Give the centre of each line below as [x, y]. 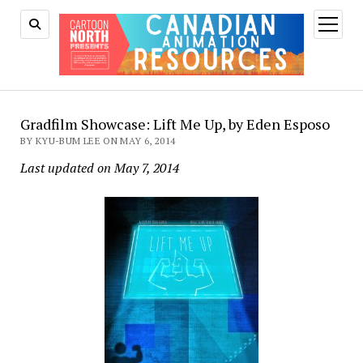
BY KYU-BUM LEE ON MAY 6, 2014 [98, 140]
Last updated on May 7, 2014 [99, 167]
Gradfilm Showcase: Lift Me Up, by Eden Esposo [175, 124]
